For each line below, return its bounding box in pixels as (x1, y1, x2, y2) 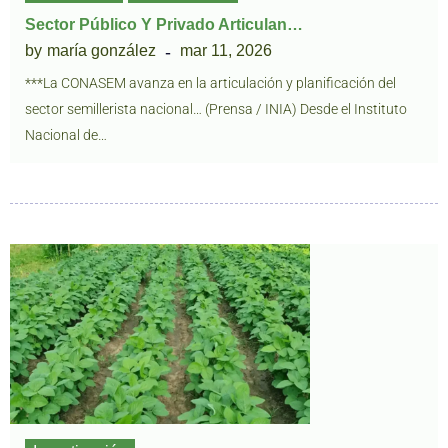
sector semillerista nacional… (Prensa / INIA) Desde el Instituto (25, 101, 407, 117)
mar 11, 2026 (180, 42, 272, 59)
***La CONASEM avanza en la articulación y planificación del (25, 75, 396, 91)
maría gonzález (47, 42, 156, 59)
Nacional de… (25, 127, 107, 143)
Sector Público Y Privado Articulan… (25, 16, 303, 33)
